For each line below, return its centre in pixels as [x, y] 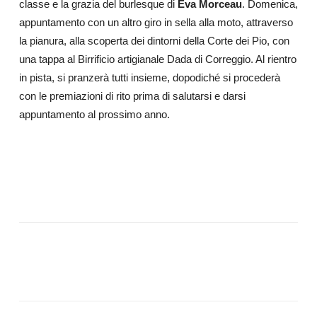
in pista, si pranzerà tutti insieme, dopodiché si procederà [149, 77]
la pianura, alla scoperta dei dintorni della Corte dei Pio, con [154, 40]
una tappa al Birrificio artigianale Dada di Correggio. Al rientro [157, 59]
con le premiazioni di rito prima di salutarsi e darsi [132, 96]
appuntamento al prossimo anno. [94, 114]
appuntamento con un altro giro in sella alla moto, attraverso [156, 22]
